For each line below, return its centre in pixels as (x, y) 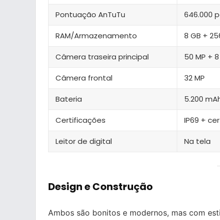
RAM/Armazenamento (96, 35)
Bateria (69, 99)
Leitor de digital (84, 141)
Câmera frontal (84, 78)
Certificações (81, 120)
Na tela (197, 141)
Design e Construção (100, 186)
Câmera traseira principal (102, 56)
